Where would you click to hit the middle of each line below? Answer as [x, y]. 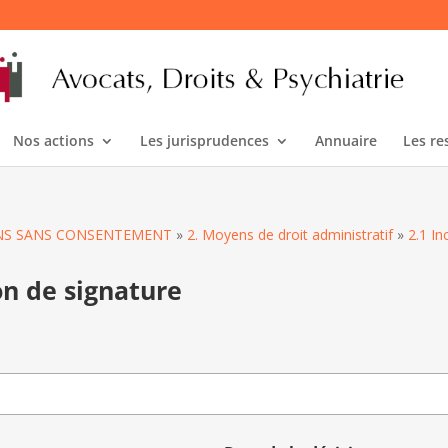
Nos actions [53, 140]
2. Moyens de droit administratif [290, 234]
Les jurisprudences [204, 140]
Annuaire [345, 140]
